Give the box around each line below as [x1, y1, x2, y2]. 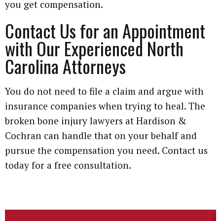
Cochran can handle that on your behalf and [5, 129, 197, 142]
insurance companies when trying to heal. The [5, 99, 205, 112]
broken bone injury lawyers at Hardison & [5, 114, 186, 127]
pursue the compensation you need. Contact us [5, 144, 208, 156]
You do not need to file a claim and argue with [5, 84, 204, 97]
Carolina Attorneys [5, 52, 126, 79]
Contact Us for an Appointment [5, 17, 205, 43]
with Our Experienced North [5, 35, 184, 61]
